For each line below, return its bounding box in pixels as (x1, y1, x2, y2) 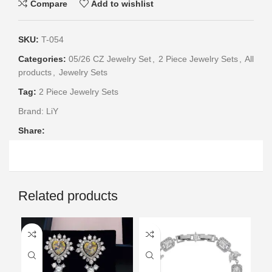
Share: (18, 126, 45, 136)
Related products (18, 188, 118, 204)
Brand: (18, 106, 46, 117)
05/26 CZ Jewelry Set (69, 54, 151, 64)
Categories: (18, 54, 66, 64)
